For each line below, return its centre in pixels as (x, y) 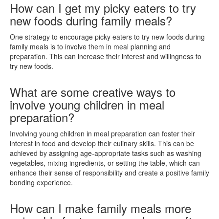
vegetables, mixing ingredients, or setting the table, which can (105, 163)
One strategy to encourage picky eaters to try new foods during (107, 36)
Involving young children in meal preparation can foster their (102, 133)
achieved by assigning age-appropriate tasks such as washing (106, 153)
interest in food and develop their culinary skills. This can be (102, 143)
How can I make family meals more (100, 208)
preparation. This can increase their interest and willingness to (106, 56)
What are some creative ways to (93, 91)
